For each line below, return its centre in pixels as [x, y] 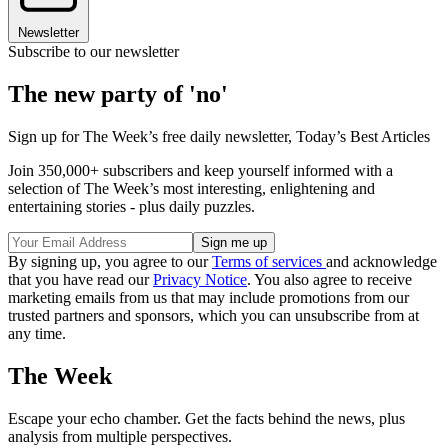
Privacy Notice [200, 280]
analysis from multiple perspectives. [120, 436]
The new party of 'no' [118, 94]
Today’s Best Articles [363, 137]
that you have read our [80, 280]
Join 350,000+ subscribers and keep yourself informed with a [200, 171]
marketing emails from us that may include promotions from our [208, 298]
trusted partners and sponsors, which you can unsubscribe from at [213, 316]
